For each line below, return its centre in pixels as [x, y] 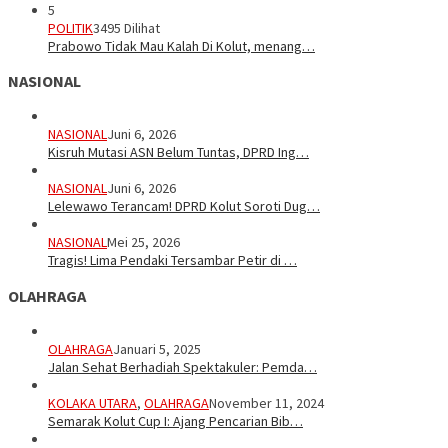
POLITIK [70, 27]
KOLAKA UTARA [92, 403]
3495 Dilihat [126, 27]
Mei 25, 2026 [143, 242]
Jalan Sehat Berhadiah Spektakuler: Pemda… [182, 367]
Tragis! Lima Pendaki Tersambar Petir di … [172, 260]
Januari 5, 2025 [157, 349]
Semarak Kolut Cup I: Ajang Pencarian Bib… [175, 421]
